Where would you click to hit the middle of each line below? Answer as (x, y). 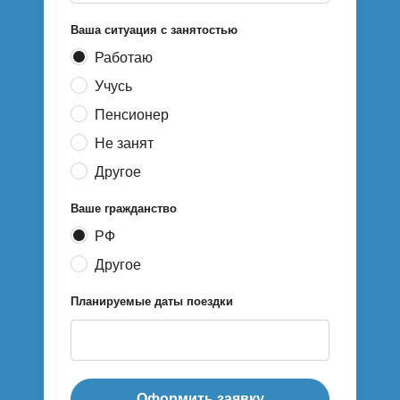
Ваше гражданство (124, 209)
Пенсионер (132, 115)
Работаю (124, 58)
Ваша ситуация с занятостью (154, 30)
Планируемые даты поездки (152, 302)
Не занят (124, 144)
